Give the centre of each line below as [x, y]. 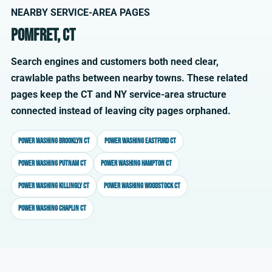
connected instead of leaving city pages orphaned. [121, 111]
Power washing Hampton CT [136, 164]
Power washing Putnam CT [52, 164]
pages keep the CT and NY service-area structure [119, 95]
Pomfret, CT [43, 36]
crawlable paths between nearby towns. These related [129, 78]
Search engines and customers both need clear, [115, 62]
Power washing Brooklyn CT [54, 141]
